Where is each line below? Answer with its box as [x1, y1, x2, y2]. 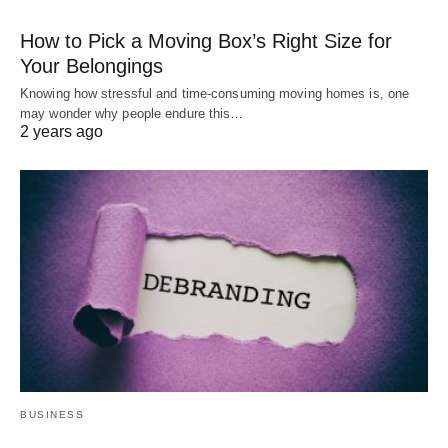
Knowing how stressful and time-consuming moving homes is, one [20, 86, 410, 102]
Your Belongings [20, 55, 163, 78]
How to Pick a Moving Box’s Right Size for [20, 30, 392, 53]
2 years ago [20, 123, 103, 141]
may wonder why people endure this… [20, 106, 244, 122]
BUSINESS [20, 409, 84, 421]
